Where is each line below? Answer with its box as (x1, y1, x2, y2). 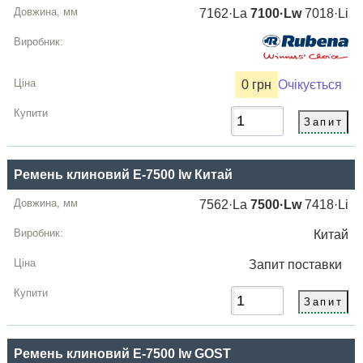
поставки (288, 257, 349, 271)
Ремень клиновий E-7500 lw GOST (14, 346, 232, 361)
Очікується (278, 78, 343, 92)
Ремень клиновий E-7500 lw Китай (14, 167, 233, 181)
